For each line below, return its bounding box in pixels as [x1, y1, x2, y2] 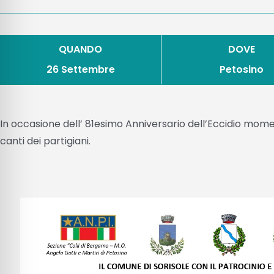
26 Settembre [46, 62, 115, 76]
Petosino [219, 62, 264, 76]
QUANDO [59, 42, 103, 56]
